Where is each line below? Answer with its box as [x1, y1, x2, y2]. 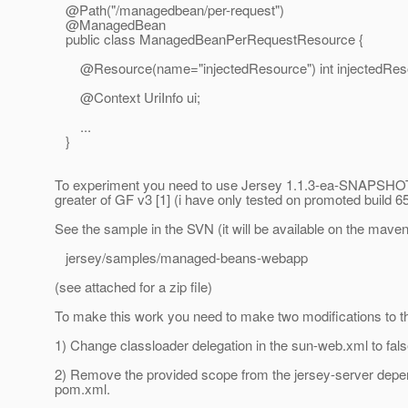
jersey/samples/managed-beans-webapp [55, 248, 308, 268]
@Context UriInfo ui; [55, 87, 200, 107]
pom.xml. [55, 379, 110, 399]
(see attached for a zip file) [55, 277, 212, 297]
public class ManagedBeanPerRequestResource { [55, 29, 363, 49]
